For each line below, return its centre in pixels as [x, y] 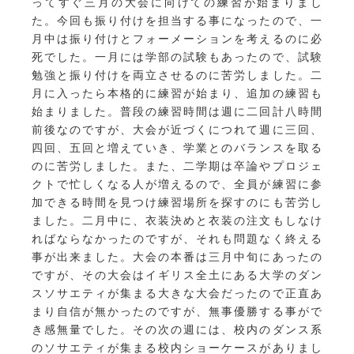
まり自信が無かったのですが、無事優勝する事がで [177, 311]
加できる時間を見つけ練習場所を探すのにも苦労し [177, 202]
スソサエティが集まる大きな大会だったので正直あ [177, 293]
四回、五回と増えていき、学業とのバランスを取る [177, 147]
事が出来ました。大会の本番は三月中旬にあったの [177, 256]
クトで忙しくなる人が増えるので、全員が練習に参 [177, 184]
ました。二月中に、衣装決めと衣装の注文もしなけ [177, 220]
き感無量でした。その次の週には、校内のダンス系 [177, 329]
